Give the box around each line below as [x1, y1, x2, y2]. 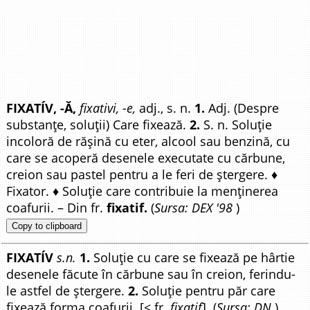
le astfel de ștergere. [6, 282, 129, 300]
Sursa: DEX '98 [154, 199, 233, 216]
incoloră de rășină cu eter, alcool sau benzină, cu [6, 133, 291, 149]
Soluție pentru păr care [138, 282, 276, 300]
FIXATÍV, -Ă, [6, 100, 77, 116]
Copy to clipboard [12, 221, 82, 231]
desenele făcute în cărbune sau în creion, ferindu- [6, 266, 296, 283]
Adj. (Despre [205, 100, 280, 116]
